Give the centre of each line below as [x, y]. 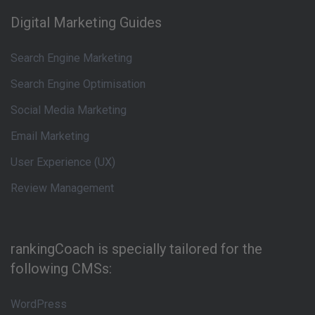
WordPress [39, 304]
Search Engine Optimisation [78, 84]
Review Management [62, 188]
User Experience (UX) [63, 162]
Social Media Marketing [69, 110]
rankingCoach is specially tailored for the [136, 249]
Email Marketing [50, 136]
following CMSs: [61, 269]
